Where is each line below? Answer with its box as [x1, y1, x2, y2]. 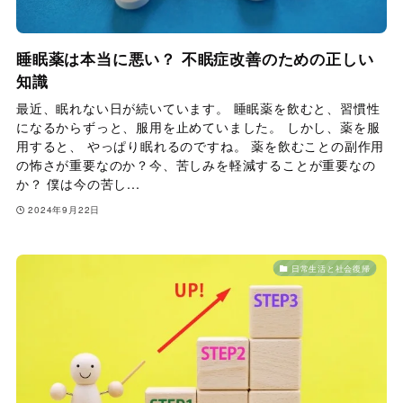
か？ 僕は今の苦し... [15, 175, 140, 193]
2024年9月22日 [28, 202, 101, 216]
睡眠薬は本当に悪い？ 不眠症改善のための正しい [15, 48, 374, 70]
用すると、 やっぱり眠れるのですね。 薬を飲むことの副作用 [15, 137, 385, 156]
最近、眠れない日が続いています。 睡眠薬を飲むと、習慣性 [15, 99, 381, 118]
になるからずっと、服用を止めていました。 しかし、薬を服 [15, 118, 381, 137]
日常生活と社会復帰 [291, 262, 371, 274]
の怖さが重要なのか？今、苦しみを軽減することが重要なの [15, 156, 376, 175]
